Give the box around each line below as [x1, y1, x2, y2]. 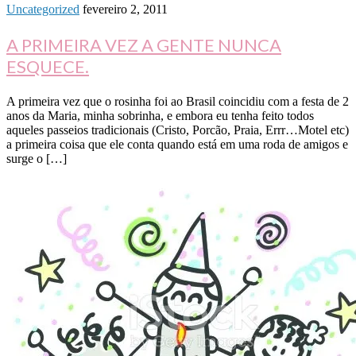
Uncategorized [6, 2, 79, 17]
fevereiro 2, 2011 [83, 2, 168, 17]
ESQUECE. [6, 56, 89, 78]
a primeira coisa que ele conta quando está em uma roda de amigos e [6, 137, 348, 152]
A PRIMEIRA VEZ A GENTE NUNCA [6, 34, 281, 56]
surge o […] [6, 152, 67, 166]
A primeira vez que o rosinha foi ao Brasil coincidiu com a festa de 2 [6, 95, 349, 109]
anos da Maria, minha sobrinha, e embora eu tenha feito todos [6, 109, 314, 123]
